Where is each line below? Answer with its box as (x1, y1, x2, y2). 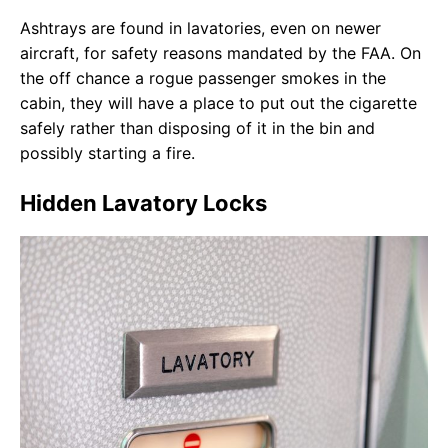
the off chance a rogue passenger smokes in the (20, 67, 386, 88)
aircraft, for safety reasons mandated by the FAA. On (20, 42, 421, 63)
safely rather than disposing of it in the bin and (20, 117, 375, 138)
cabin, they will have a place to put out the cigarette (20, 92, 417, 113)
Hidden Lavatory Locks (20, 189, 267, 216)
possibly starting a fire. (20, 142, 195, 163)
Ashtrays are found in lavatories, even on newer (20, 17, 381, 38)
